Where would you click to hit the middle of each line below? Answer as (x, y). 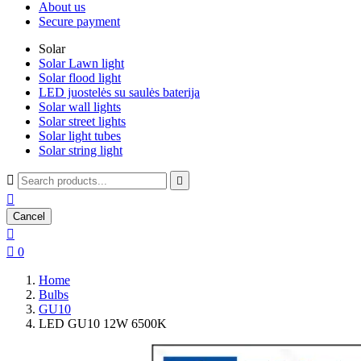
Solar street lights (82, 121)
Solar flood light (80, 78)
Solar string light (81, 150)
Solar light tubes (80, 136)
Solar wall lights (80, 107)
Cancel (29, 216)
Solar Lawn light (81, 63)
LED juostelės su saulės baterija (119, 92)
